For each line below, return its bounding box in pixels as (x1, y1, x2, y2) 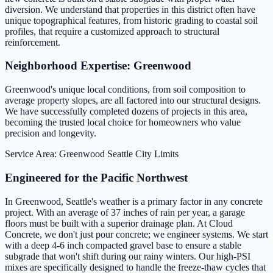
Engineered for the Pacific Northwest (5, 171, 188, 184)
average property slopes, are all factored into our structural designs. (5, 95, 261, 106)
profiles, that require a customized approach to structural (5, 26, 219, 37)
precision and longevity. (5, 128, 96, 139)
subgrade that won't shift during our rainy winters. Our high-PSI (5, 250, 250, 261)
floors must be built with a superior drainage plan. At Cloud (5, 218, 233, 229)
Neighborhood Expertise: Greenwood (5, 59, 191, 73)
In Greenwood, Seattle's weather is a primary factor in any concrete (5, 196, 263, 207)
